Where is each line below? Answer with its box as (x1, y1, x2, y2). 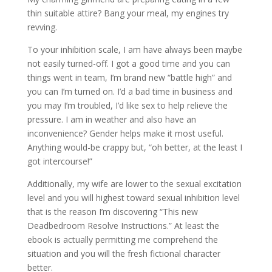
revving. (27, 21, 57, 33)
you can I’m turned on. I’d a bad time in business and (27, 86, 233, 97)
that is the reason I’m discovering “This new (27, 206, 198, 217)
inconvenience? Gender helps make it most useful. (27, 127, 223, 139)
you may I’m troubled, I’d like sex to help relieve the (27, 100, 228, 111)
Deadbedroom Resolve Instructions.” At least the (27, 220, 219, 231)
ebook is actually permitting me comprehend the (27, 234, 218, 245)
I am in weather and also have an (63, 114, 196, 125)
